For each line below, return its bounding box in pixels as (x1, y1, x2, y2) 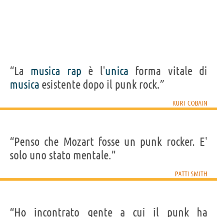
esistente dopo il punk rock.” (39, 77, 164, 91)
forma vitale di (128, 64, 208, 77)
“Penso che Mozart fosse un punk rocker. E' (10, 135, 207, 148)
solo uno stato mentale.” (10, 148, 116, 162)
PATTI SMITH (175, 170, 207, 178)
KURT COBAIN (172, 99, 207, 107)
